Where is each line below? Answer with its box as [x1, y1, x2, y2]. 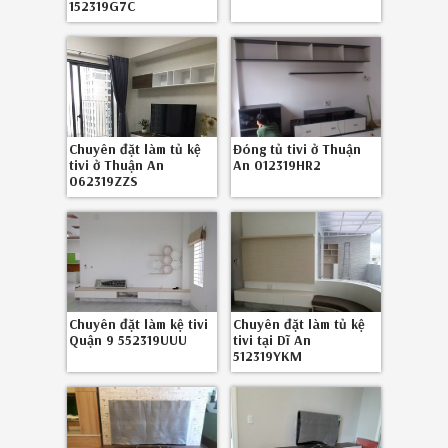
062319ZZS [68, 172, 138, 190]
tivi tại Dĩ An [232, 331, 311, 349]
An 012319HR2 [232, 156, 321, 174]
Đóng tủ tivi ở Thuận [232, 140, 361, 158]
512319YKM [232, 347, 302, 365]
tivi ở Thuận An [68, 156, 164, 174]
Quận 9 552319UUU [68, 331, 187, 349]
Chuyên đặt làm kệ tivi [68, 315, 208, 333]
